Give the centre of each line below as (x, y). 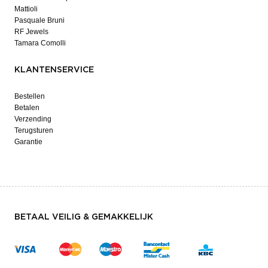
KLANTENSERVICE (54, 70)
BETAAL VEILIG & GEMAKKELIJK (84, 217)
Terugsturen (34, 130)
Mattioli (26, 9)
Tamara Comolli (40, 43)
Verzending (33, 119)
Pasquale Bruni (39, 20)
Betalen (27, 107)
